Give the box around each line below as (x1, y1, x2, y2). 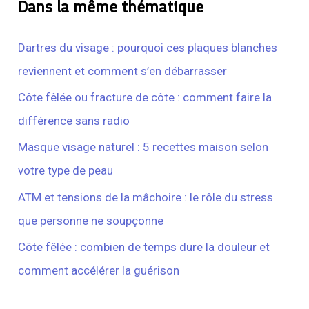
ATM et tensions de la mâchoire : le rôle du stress (18, 190, 274, 204)
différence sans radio (18, 114, 130, 128)
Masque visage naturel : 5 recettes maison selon (18, 140, 269, 154)
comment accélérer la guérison (18, 263, 180, 277)
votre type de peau (18, 163, 114, 178)
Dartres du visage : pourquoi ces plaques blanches (18, 40, 278, 54)
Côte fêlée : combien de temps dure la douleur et (18, 239, 270, 254)
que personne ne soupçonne (18, 213, 164, 228)
